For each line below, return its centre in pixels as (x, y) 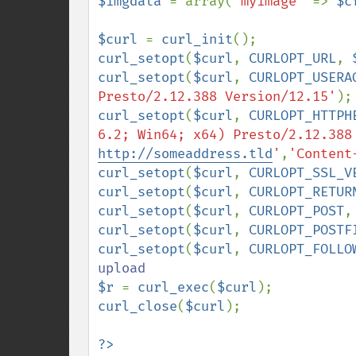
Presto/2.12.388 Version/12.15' (217, 97)
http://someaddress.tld (185, 154)
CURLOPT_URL (292, 58)
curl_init (197, 39)
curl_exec (173, 287)
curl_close (137, 306)
